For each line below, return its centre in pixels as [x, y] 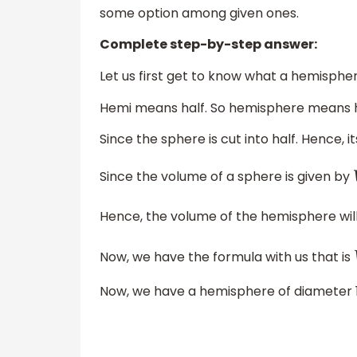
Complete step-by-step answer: [208, 45]
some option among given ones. [199, 13]
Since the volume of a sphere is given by [226, 176]
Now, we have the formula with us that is [227, 257]
